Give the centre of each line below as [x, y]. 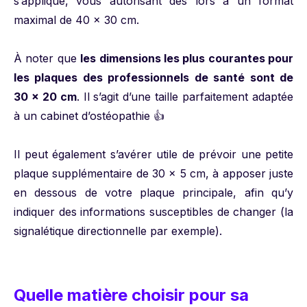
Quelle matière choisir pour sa [131, 295]
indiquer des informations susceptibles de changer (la [153, 212]
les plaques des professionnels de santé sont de [153, 77]
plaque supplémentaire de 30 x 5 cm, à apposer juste [153, 173]
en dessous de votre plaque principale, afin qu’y [153, 193]
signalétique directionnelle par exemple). [118, 231]
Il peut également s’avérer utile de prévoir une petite [153, 154]
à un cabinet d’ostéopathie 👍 [89, 116]
